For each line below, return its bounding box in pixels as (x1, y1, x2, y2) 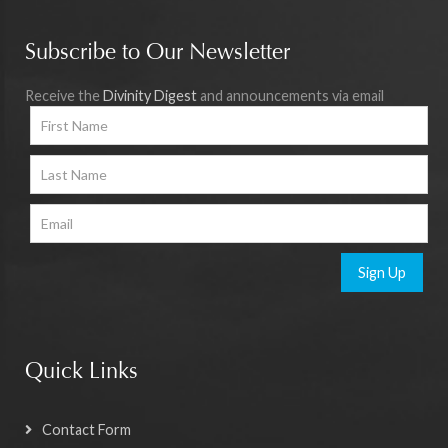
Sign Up (358, 264, 406, 282)
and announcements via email (197, 87, 384, 105)
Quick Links (25, 362, 138, 385)
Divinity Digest (103, 87, 197, 105)
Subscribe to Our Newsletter (25, 43, 290, 66)
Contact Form (42, 421, 131, 439)
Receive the (25, 87, 103, 105)
